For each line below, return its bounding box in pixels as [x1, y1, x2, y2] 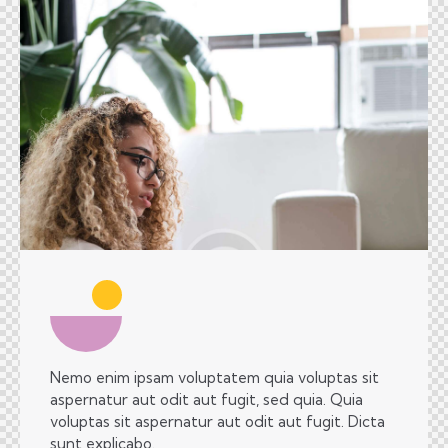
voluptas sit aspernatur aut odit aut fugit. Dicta [50, 412, 385, 431]
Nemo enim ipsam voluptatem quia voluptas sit [50, 368, 379, 387]
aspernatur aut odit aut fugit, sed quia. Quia [50, 390, 363, 409]
